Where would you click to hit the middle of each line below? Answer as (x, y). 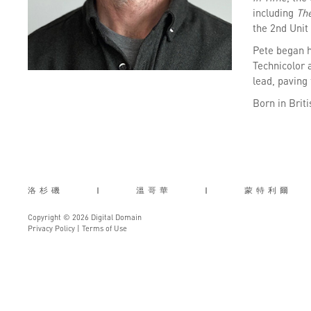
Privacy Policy (51, 229)
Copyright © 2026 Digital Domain (85, 218)
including (274, 12)
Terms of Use (104, 229)
